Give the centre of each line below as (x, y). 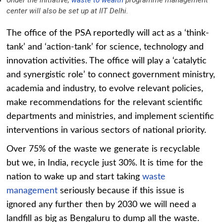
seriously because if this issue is (121, 191)
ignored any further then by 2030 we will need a (102, 205)
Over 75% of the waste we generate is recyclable (104, 149)
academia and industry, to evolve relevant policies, (105, 89)
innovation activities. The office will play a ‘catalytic (107, 61)
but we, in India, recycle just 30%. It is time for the (105, 163)
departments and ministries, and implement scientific (111, 117)
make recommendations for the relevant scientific (105, 103)
